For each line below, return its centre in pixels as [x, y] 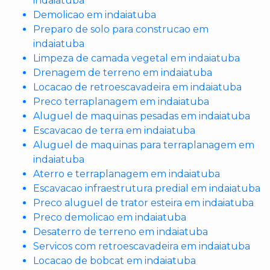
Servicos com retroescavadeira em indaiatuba [142, 246]
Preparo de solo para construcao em [121, 30]
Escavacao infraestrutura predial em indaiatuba [147, 189]
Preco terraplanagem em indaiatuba [121, 102]
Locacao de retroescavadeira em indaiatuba [137, 87]
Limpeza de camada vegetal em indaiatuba [137, 58]
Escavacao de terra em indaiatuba [114, 131]
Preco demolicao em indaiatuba [110, 218]
